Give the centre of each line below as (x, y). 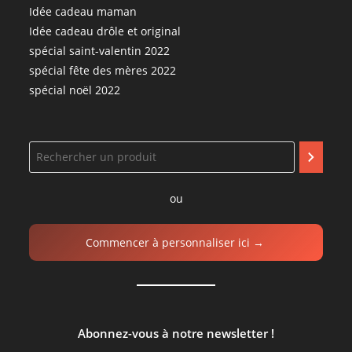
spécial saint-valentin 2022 (100, 50)
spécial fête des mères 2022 (103, 70)
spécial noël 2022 (75, 90)
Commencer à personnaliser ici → (176, 242)
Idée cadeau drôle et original (105, 31)
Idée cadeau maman (83, 11)
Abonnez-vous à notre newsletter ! (176, 334)
